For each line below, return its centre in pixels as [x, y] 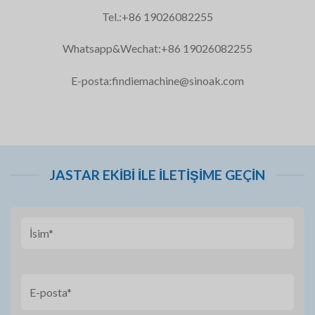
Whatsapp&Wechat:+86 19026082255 [157, 49]
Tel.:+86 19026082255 [157, 16]
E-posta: [91, 81]
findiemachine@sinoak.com [178, 81]
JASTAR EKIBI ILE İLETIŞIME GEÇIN [157, 174]
